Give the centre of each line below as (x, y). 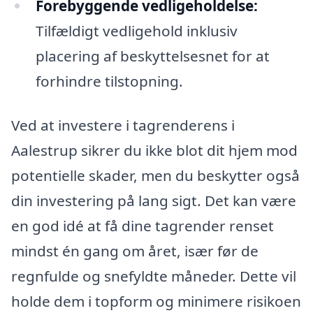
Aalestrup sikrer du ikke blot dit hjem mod (154, 151)
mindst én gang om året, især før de (135, 251)
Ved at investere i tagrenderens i (123, 125)
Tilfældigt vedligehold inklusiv (136, 30)
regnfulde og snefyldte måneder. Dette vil (154, 276)
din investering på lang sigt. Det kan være (154, 201)
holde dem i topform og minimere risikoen (156, 301)
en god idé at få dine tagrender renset (143, 226)
